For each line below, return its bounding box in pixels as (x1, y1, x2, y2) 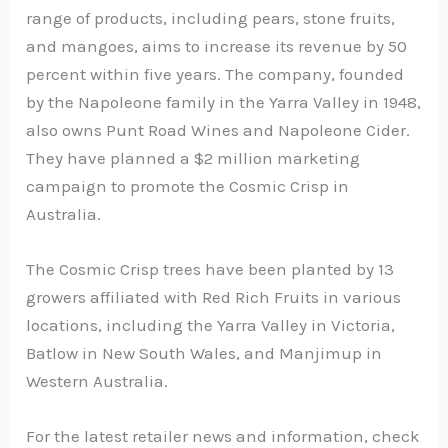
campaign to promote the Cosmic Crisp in (26, 175, 350, 196)
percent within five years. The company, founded (26, 63, 405, 84)
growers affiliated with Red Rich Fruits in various (26, 287, 402, 307)
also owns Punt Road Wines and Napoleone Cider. (26, 119, 411, 140)
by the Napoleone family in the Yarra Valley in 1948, (26, 91, 422, 112)
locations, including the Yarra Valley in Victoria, (26, 315, 396, 335)
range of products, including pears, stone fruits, (26, 7, 396, 28)
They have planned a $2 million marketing (26, 147, 361, 168)
